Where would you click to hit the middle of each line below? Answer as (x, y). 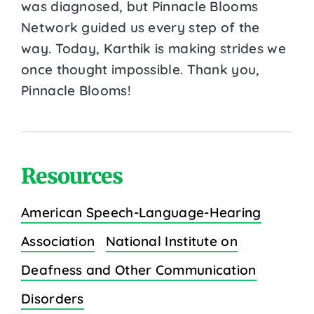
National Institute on (171, 241)
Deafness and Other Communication (139, 269)
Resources (72, 176)
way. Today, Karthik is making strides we (153, 48)
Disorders (53, 298)
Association (58, 241)
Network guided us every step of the (141, 27)
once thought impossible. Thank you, (141, 69)
